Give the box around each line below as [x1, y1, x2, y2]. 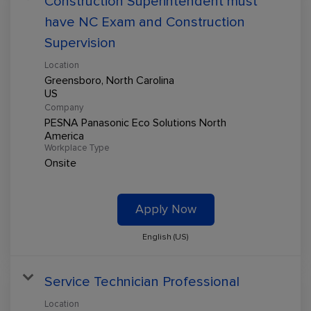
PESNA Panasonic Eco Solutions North [44, 116, 226, 129]
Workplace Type [44, 142, 109, 153]
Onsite [44, 156, 76, 169]
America [44, 129, 84, 142]
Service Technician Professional [44, 273, 239, 289]
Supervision [44, 34, 116, 51]
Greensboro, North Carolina [44, 74, 174, 87]
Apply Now [135, 201, 196, 217]
